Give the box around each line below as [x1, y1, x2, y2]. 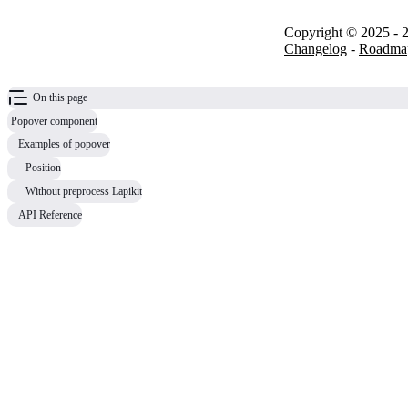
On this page [33, 90, 87, 104]
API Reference [18, 208, 82, 221]
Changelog [284, 40, 347, 56]
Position [25, 161, 61, 175]
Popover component [11, 114, 97, 127]
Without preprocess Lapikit [25, 184, 142, 198]
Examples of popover [18, 138, 110, 151]
